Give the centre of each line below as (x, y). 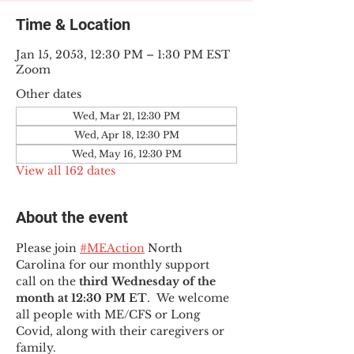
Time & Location (73, 24)
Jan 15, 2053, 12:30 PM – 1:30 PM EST (123, 55)
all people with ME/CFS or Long (109, 314)
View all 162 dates (66, 171)
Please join (48, 248)
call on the (47, 281)
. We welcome (190, 298)
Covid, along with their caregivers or (122, 331)
